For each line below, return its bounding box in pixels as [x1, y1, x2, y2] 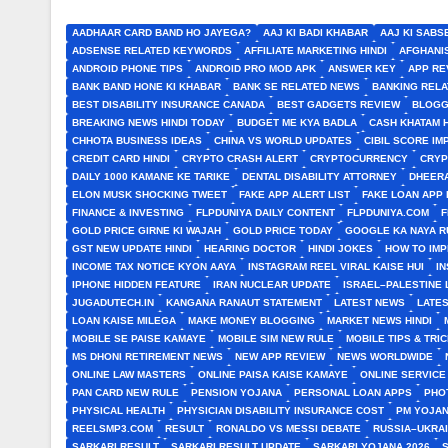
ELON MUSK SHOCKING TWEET [72, 189, 227, 200]
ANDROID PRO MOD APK [195, 63, 316, 74]
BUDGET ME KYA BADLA [237, 117, 357, 128]
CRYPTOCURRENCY [310, 153, 408, 164]
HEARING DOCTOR [204, 243, 296, 254]
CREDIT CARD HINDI [72, 153, 170, 164]
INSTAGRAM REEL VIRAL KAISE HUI [248, 261, 424, 272]
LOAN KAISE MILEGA [72, 315, 176, 326]
